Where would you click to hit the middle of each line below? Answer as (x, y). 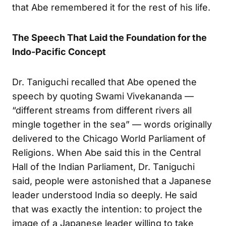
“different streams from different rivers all (102, 110)
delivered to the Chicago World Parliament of (109, 138)
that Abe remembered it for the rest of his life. (111, 7)
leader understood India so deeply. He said (105, 195)
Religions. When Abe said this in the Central (106, 152)
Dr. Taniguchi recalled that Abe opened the (104, 82)
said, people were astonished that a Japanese (112, 181)
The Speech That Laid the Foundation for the (109, 37)
